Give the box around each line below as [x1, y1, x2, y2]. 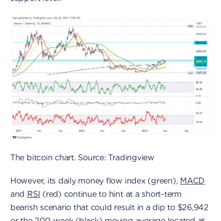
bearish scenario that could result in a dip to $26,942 [10, 202, 209, 212]
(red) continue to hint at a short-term [40, 189, 182, 199]
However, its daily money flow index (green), [10, 176, 181, 185]
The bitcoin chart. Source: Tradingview [10, 152, 154, 162]
